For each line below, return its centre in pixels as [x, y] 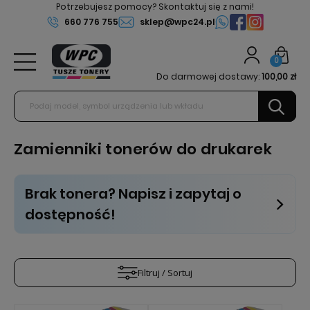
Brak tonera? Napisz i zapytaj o [133, 194]
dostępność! [70, 215]
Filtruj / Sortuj [165, 273]
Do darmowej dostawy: [208, 76]
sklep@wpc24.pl [177, 22]
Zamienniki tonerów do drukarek [143, 149]
